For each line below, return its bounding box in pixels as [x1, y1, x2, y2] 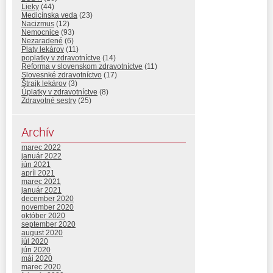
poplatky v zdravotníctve [21, 54, 101, 63]
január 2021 [21, 186, 62, 195]
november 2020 [21, 203, 74, 212]
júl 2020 [21, 237, 48, 246]
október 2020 [21, 211, 65, 221]
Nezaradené [21, 37, 63, 46]
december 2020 [21, 194, 74, 204]
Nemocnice [21, 28, 59, 37]
